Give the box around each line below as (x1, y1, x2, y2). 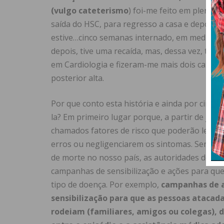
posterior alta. (51, 72, 104, 84)
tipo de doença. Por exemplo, (51, 179, 161, 190)
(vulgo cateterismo (51, 5, 128, 16)
